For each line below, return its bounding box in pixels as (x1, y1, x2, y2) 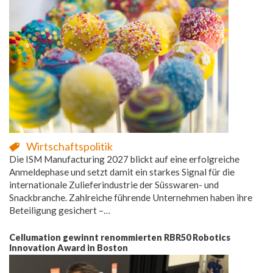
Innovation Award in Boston (9, 242, 128, 253)
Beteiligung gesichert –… (9, 204, 110, 216)
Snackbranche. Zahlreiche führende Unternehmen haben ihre (9, 191, 252, 203)
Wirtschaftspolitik (26, 139, 113, 153)
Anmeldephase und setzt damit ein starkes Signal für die (9, 166, 235, 177)
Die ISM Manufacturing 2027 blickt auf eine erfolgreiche (9, 153, 239, 165)
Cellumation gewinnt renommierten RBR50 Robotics (9, 232, 230, 243)
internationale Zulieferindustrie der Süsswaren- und (9, 179, 219, 190)
